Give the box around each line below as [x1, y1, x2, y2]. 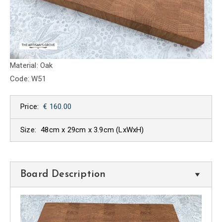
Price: [20, 102, 39, 111]
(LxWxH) [116, 125, 144, 135]
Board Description [20, 169, 106, 180]
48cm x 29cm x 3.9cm [41, 125, 116, 135]
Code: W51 [10, 74, 46, 83]
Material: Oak [10, 60, 53, 70]
